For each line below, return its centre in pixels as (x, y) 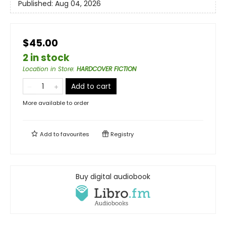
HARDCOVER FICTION (106, 69)
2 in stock (46, 58)
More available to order (56, 103)
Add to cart (91, 87)
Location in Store (48, 69)
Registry (121, 134)
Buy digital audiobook (113, 177)
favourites (75, 134)
